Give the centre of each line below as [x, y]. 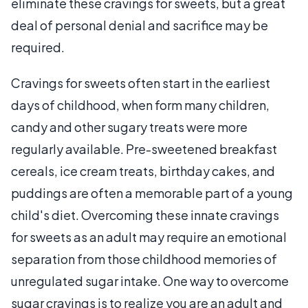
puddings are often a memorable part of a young [152, 193]
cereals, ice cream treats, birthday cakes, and [143, 171]
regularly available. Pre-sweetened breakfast [144, 149]
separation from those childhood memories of [144, 259]
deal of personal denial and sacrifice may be [140, 25]
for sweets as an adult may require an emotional [149, 237]
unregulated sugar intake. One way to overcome [150, 281]
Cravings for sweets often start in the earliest [141, 83]
